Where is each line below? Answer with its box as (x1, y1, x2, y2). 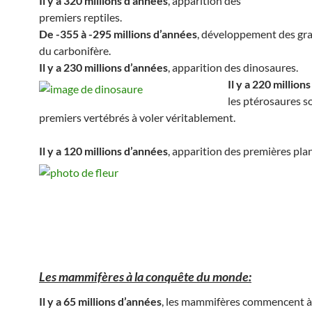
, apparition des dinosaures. (168, 60, 298, 74)
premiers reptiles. (39, 10, 122, 24)
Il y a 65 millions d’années (39, 294, 162, 308)
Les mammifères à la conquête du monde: (39, 268, 251, 284)
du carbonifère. (39, 43, 111, 57)
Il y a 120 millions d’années (39, 143, 168, 157)
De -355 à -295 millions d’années (39, 26, 197, 40)
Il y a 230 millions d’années (39, 60, 168, 74)
